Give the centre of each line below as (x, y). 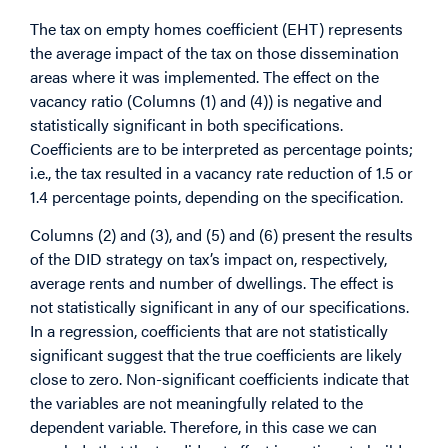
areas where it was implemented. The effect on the (204, 76)
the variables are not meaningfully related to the (196, 403)
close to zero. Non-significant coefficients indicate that (219, 379)
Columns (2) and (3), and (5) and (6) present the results (221, 235)
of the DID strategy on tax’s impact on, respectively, (208, 259)
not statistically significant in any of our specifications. (219, 307)
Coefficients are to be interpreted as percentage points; (221, 148)
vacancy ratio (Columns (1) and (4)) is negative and (206, 100)
